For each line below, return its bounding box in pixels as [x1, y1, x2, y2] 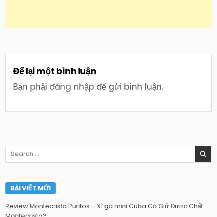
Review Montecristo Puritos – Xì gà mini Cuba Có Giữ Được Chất [5, 201, 203, 211]
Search [5, 145, 28, 155]
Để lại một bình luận [13, 65, 96, 77]
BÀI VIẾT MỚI [10, 183, 51, 193]
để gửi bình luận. [94, 81, 164, 93]
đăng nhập [49, 81, 94, 93]
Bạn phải [13, 81, 50, 93]
